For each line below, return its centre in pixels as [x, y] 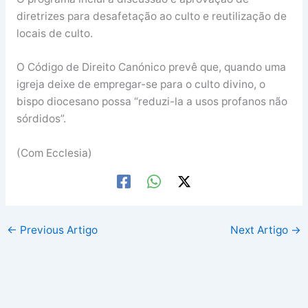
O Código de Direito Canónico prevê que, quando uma [151, 67]
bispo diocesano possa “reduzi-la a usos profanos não [152, 102]
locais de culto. [54, 33]
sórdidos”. [41, 119]
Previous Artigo [58, 230]
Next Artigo [260, 230]
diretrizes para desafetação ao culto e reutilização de [151, 16]
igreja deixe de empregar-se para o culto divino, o [141, 85]
